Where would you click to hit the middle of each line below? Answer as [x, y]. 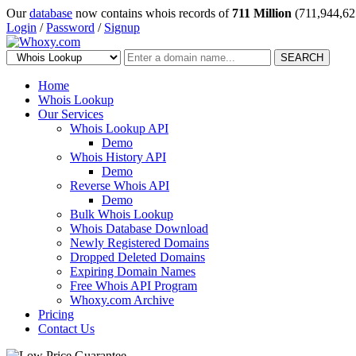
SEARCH [302, 58]
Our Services [71, 114]
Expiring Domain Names [133, 271]
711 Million [262, 13]
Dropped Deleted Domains [137, 257]
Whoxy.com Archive [122, 300]
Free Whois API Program [133, 286]
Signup [122, 27]
